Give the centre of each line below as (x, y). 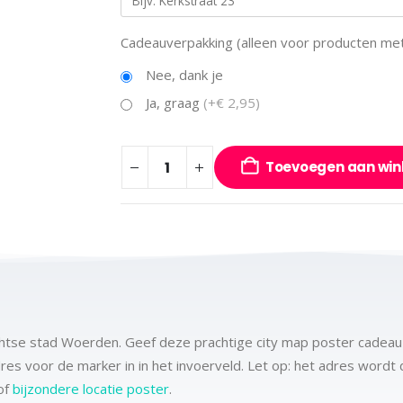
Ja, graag (174, 103)
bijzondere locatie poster (91, 389)
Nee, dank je (184, 75)
